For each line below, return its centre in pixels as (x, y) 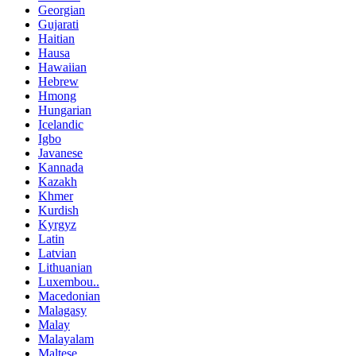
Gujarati (58, 25)
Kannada (61, 168)
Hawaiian (62, 68)
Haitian (56, 39)
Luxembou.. (69, 282)
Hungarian (65, 110)
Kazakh (58, 182)
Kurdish (58, 211)
